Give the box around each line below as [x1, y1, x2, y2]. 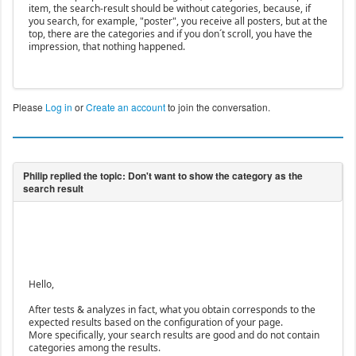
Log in [44, 100, 72, 114]
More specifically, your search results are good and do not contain [28, 328, 319, 342]
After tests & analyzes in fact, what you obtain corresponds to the [28, 303, 315, 317]
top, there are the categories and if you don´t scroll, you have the [28, 27, 312, 41]
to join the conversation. [164, 100, 270, 114]
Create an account [85, 100, 165, 114]
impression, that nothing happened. [28, 40, 185, 54]
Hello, [28, 277, 54, 292]
